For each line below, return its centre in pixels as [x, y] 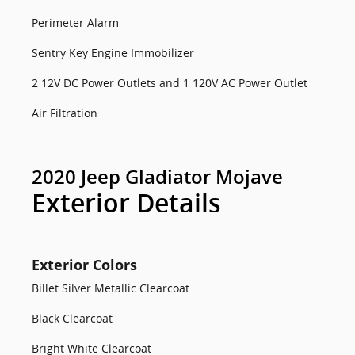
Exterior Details [126, 204]
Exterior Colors [84, 265]
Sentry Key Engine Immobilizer [113, 53]
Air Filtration [65, 113]
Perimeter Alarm [75, 23]
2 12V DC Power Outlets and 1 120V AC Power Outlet [170, 83]
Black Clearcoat [72, 318]
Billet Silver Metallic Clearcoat [111, 288]
